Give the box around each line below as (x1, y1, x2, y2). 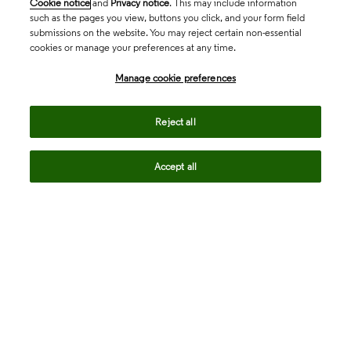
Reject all (155, 116, 196, 128)
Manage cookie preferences (114, 72, 237, 84)
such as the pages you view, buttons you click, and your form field (30, 12, 306, 24)
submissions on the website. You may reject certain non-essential (30, 27, 302, 38)
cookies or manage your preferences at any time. (30, 42, 237, 53)
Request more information (19, 182, 245, 207)
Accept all (154, 161, 197, 172)
